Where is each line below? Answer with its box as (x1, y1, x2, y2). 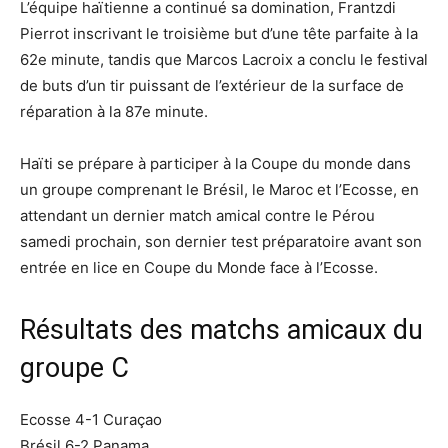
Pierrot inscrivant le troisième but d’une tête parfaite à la (20, 23, 418, 43)
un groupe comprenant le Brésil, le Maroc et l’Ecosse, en (20, 179, 419, 199)
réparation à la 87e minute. (20, 101, 208, 121)
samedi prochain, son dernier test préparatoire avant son (20, 231, 422, 251)
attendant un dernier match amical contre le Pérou (20, 205, 375, 225)
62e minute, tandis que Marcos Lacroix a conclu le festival (20, 49, 428, 69)
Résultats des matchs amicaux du (20, 313, 423, 346)
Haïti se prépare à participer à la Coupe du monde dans (20, 153, 411, 173)
